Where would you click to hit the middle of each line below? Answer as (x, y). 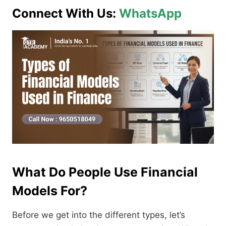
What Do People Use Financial (105, 172)
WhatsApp (149, 14)
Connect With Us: (64, 14)
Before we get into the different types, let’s (99, 215)
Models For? (50, 191)
